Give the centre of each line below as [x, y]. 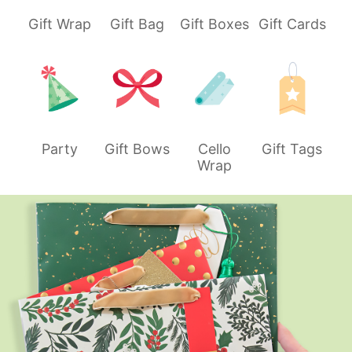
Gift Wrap [60, 24]
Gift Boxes [215, 24]
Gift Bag [137, 24]
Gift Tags [292, 149]
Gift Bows [137, 149]
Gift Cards [292, 24]
